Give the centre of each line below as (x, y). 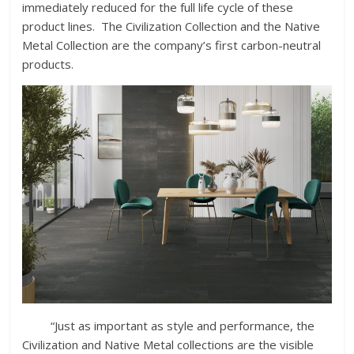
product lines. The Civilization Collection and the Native (171, 26)
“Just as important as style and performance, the (169, 326)
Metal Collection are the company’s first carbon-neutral (172, 45)
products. (50, 64)
